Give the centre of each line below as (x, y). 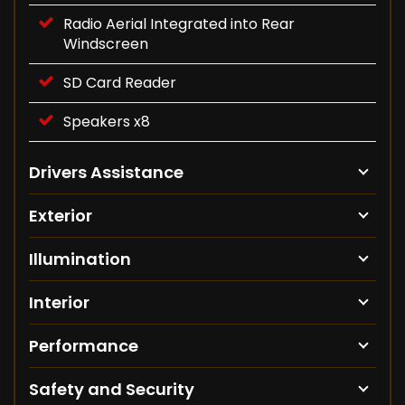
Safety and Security (112, 390)
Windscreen (106, 44)
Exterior (61, 216)
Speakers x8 (107, 122)
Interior (59, 303)
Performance (84, 346)
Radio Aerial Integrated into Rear (179, 24)
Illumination (80, 259)
